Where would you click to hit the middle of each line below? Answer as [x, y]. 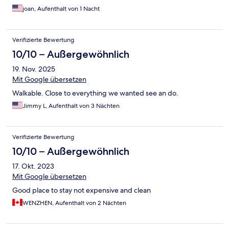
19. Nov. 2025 [34, 69]
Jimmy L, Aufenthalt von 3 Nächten [71, 106]
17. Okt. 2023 [33, 166]
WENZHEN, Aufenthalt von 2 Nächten [74, 203]
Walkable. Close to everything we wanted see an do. [95, 93]
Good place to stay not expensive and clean [82, 190]
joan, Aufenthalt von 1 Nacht [61, 9]
